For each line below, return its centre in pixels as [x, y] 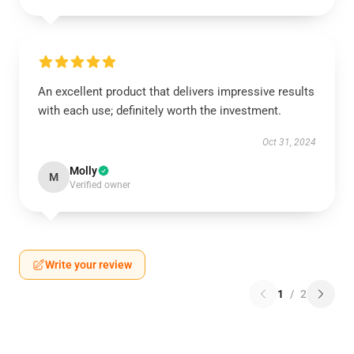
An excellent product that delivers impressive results [176, 92]
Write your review [88, 265]
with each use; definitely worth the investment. [160, 111]
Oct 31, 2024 [289, 142]
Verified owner [100, 185]
